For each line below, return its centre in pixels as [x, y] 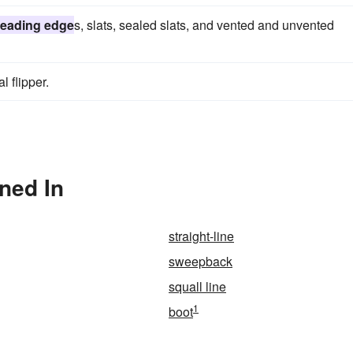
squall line [197, 286]
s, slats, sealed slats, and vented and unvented [204, 25]
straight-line [201, 236]
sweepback [201, 261]
